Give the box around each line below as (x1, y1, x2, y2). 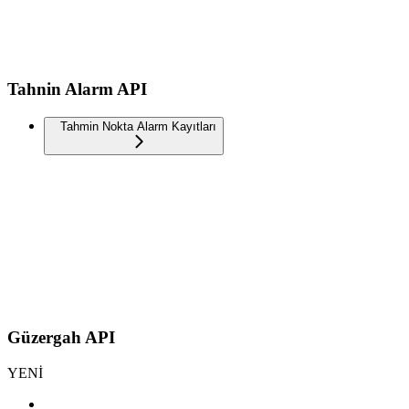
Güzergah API (7, 327, 115, 347)
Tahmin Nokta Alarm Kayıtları (60, 120, 216, 134)
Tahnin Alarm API (7, 79, 147, 100)
